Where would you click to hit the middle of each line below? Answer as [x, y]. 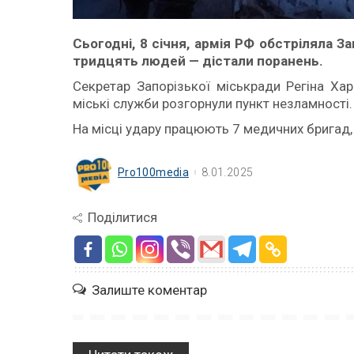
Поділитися [122, 217]
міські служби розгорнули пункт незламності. [213, 104]
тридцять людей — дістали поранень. [198, 61]
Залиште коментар [149, 290]
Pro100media [154, 172]
